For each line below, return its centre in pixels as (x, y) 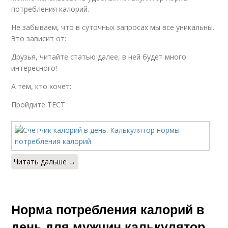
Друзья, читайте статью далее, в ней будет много (99, 57)
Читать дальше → (45, 162)
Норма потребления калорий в (108, 209)
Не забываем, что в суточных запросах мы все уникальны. (113, 27)
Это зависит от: (39, 38)
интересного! (34, 68)
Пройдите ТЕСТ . (40, 105)
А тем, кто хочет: (41, 86)
